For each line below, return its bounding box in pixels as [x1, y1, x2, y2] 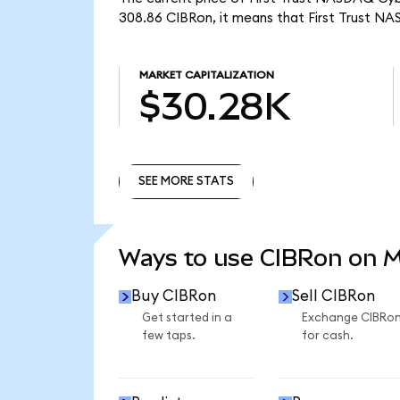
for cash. [301, 329, 354, 343]
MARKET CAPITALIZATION [138, 70, 274, 81]
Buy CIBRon [131, 288, 217, 304]
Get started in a [141, 312, 232, 325]
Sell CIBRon [291, 288, 375, 304]
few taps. [141, 329, 196, 343]
